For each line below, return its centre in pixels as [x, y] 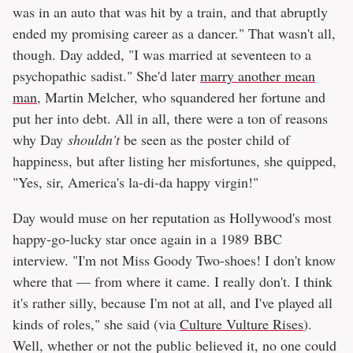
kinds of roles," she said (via [96, 324]
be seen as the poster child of [205, 140]
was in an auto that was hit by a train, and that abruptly [170, 12]
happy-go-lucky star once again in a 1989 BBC [147, 239]
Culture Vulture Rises [242, 324]
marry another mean [258, 76]
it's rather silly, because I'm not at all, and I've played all [173, 303]
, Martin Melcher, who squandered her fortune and [181, 97]
